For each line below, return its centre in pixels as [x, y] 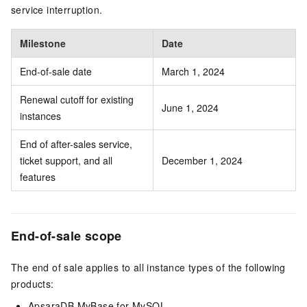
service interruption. [57, 10]
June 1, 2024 [190, 108]
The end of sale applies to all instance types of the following [148, 268]
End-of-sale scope [66, 236]
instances [40, 116]
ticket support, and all [66, 160]
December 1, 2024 [202, 160]
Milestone [43, 43]
